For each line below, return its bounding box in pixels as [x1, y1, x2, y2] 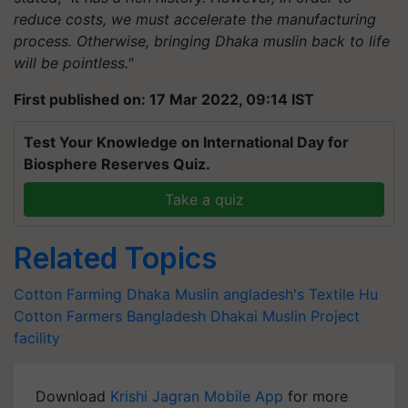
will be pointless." [14, 54, 133, 72]
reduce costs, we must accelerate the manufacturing [14, 10, 376, 28]
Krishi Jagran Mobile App [110, 387, 283, 405]
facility [14, 329, 60, 347]
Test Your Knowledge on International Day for [24, 133, 349, 151]
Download [36, 387, 110, 405]
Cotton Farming [14, 285, 122, 303]
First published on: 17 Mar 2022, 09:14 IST [14, 90, 314, 108]
